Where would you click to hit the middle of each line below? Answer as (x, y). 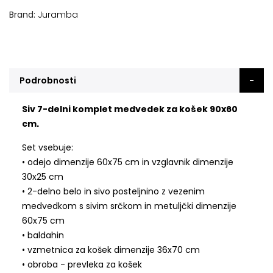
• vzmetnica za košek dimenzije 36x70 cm (111, 250)
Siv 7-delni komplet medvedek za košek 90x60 (129, 109)
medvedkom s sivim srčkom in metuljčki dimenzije (129, 206)
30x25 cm (42, 177)
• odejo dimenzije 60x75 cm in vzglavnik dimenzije (127, 162)
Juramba (58, 15)
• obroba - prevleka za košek (82, 265)
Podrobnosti (48, 81)
